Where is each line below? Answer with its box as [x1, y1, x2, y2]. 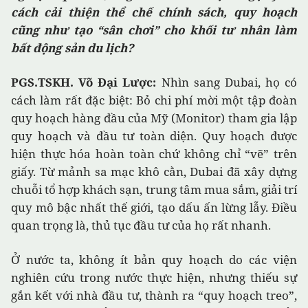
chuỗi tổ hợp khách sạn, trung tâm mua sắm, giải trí [11, 181, 297, 198]
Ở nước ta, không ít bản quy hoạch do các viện [11, 252, 297, 268]
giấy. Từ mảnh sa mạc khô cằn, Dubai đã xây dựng [11, 164, 297, 180]
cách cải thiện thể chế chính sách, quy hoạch [11, 4, 297, 21]
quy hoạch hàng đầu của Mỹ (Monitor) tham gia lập [11, 110, 297, 126]
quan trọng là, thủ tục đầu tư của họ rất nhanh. [11, 217, 271, 234]
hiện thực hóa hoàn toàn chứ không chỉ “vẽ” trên [11, 146, 297, 162]
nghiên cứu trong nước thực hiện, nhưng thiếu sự [11, 269, 297, 286]
